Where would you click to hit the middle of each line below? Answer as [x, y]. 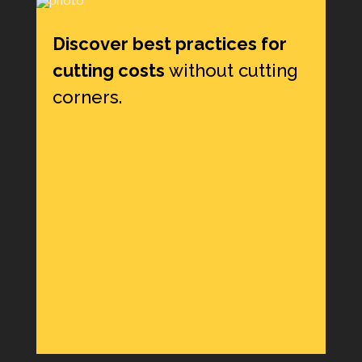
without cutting [231, 70]
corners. [87, 97]
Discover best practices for [169, 44]
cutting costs [108, 70]
